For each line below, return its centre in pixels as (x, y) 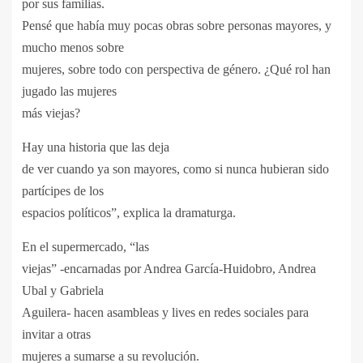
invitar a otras (56, 334)
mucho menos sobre (73, 47)
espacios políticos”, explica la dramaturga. (129, 212)
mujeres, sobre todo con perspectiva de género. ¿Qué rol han (176, 69)
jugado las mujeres (69, 91)
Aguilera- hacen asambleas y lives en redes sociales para (165, 312)
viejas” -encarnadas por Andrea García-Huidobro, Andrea (169, 268)
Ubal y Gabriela (63, 290)
